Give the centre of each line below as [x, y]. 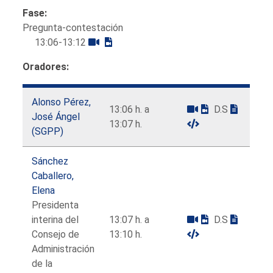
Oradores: [46, 66]
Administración [63, 249]
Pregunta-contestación [73, 27]
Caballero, [53, 175]
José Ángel [56, 116]
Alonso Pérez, [62, 102]
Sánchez [50, 161]
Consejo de [56, 234]
